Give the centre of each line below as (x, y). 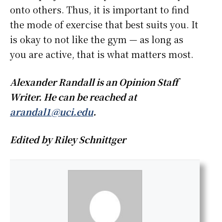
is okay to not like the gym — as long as (97, 39)
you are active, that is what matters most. (103, 54)
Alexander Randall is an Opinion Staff (94, 82)
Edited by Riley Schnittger (68, 139)
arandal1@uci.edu (52, 112)
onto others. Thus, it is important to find (100, 10)
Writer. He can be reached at (73, 97)
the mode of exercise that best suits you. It (104, 25)
